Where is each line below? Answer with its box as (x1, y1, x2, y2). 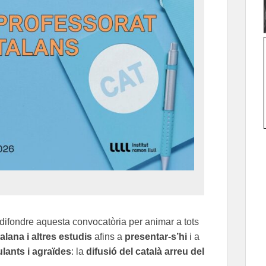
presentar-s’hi (125, 231, 187, 242)
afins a (92, 231, 125, 242)
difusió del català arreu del (86, 246, 204, 256)
